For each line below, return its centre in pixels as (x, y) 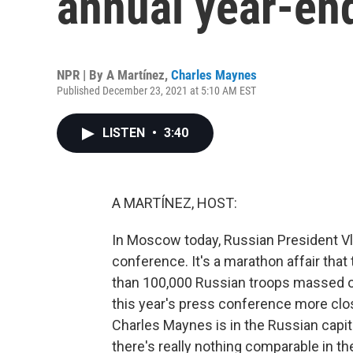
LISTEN (125, 133)
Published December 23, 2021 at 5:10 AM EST (156, 91)
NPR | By (82, 75)
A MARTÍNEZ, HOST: (175, 203)
